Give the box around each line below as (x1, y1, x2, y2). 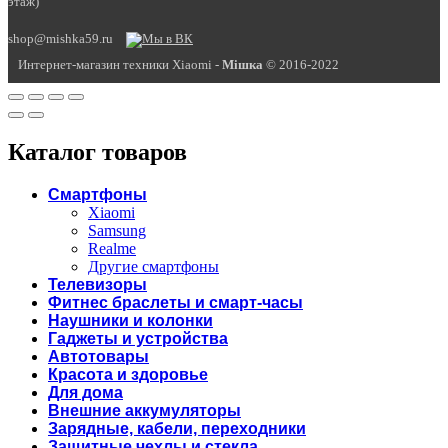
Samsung (88, 222, 146, 240)
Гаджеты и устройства (48, 330, 228, 348)
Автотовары (48, 348, 149, 366)
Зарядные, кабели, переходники (48, 420, 306, 438)
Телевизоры (48, 276, 147, 294)
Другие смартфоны (88, 258, 219, 276)
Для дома (48, 384, 123, 402)
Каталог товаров (8, 139, 187, 166)
